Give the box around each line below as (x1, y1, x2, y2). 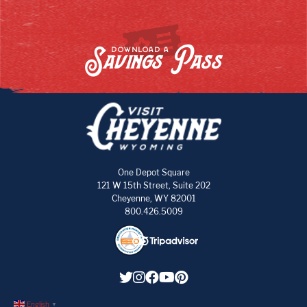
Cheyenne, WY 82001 (111, 193, 196, 204)
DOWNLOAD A (110, 47, 169, 54)
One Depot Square (117, 167, 190, 177)
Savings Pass (84, 45, 223, 75)
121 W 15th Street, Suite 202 (97, 180, 210, 191)
